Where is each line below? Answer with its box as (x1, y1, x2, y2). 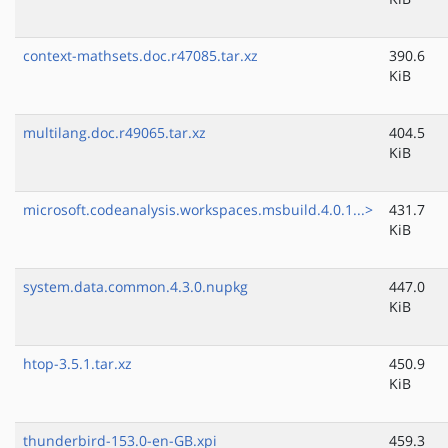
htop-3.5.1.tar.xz (23, 354, 132, 374)
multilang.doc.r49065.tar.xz (23, 123, 206, 143)
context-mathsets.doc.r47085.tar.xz (23, 46, 258, 66)
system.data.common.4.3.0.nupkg (23, 277, 248, 297)
